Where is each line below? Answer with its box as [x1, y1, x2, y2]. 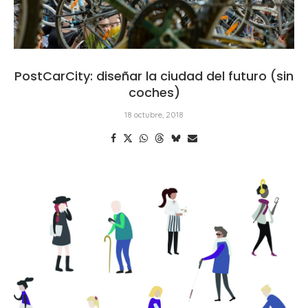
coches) [128, 83, 180, 101]
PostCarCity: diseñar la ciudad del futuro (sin [14, 67, 294, 85]
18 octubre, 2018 [124, 109, 184, 120]
